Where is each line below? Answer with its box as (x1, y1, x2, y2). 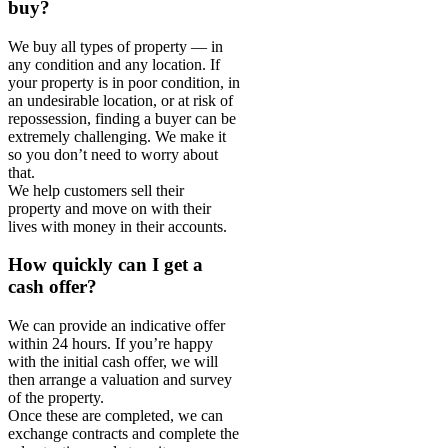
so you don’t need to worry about (8, 145, 218, 163)
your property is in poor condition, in (8, 73, 240, 91)
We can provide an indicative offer (8, 317, 225, 335)
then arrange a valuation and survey (8, 371, 232, 389)
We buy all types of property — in (8, 37, 223, 55)
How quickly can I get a (8, 254, 203, 276)
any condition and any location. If (8, 55, 220, 73)
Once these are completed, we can (8, 407, 223, 425)
